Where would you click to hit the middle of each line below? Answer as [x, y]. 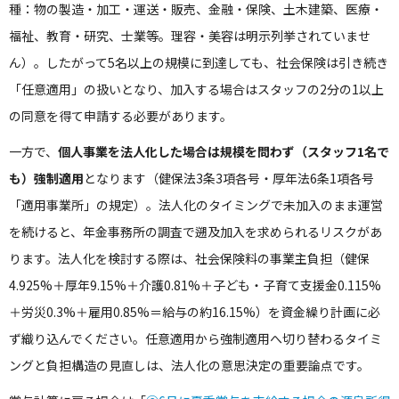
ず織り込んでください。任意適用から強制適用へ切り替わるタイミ [195, 338]
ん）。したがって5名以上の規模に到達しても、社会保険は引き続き [199, 62]
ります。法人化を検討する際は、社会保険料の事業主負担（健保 [189, 258]
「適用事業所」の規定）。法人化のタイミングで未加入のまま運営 [196, 205]
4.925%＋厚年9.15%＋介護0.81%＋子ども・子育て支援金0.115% [195, 285]
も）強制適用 [46, 178]
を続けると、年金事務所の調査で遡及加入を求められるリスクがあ [195, 232]
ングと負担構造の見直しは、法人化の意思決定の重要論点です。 [189, 365]
